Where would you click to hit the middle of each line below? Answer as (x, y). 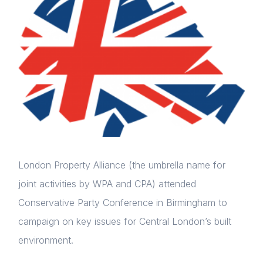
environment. (46, 240)
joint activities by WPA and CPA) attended (107, 184)
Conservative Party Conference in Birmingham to (123, 203)
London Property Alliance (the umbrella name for (122, 165)
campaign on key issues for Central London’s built (125, 222)
